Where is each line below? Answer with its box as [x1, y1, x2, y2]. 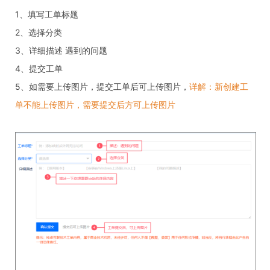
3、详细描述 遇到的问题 [15, 45, 107, 55]
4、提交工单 [15, 63, 63, 74]
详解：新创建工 [189, 81, 248, 92]
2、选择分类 [15, 27, 62, 37]
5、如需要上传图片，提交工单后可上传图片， [15, 81, 189, 92]
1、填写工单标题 [15, 8, 78, 19]
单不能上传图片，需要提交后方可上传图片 [15, 99, 175, 110]
